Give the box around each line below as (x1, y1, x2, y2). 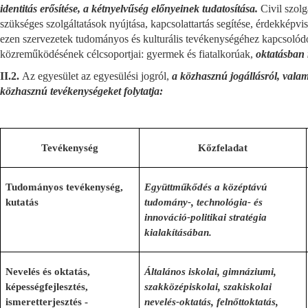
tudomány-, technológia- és (144, 197, 263, 208)
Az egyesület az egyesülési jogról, (22, 70, 172, 82)
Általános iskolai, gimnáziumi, (144, 266, 277, 277)
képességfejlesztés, (5, 281, 89, 292)
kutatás (5, 197, 39, 208)
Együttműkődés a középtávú (144, 181, 267, 192)
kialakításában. (144, 227, 212, 238)
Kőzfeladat (198, 142, 247, 153)
